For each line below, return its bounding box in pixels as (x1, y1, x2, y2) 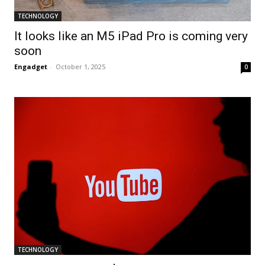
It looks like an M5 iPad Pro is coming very (14, 29, 248, 44)
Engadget (14, 62, 47, 72)
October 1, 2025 (56, 62, 105, 72)
